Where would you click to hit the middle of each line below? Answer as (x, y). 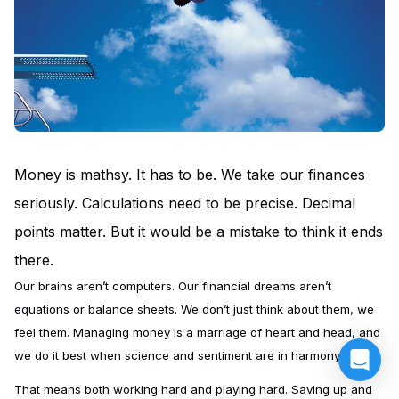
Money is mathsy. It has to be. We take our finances (190, 174)
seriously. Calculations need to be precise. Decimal (185, 203)
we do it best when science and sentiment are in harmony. (180, 355)
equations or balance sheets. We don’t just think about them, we (194, 309)
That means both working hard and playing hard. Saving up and (193, 389)
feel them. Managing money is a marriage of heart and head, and (197, 332)
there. (36, 260)
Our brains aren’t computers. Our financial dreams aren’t (173, 285)
